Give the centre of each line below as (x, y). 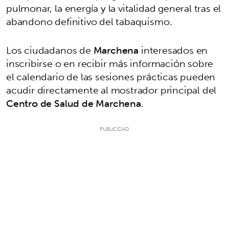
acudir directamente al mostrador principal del (111, 90)
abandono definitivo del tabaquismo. (89, 22)
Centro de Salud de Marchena (74, 104)
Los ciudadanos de (50, 50)
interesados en (173, 50)
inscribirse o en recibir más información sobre (110, 64)
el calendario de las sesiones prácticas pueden (111, 77)
